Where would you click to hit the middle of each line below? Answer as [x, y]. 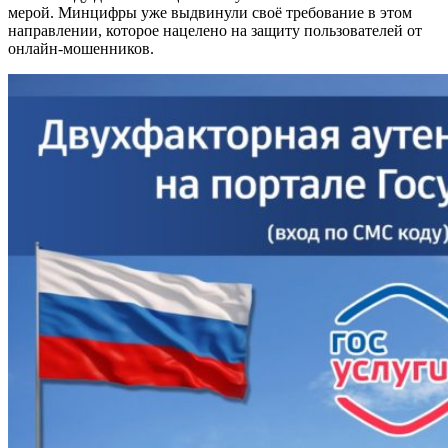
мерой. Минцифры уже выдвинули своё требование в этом [210, 13]
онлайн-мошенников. [81, 49]
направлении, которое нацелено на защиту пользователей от [215, 31]
